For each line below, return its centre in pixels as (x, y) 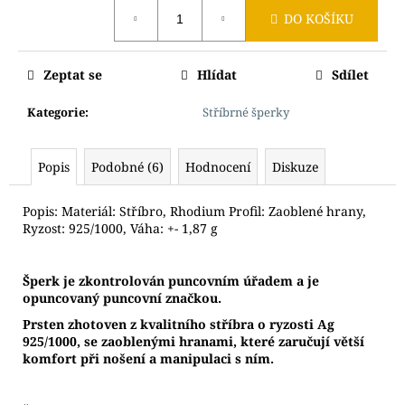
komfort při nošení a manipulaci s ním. (148, 358)
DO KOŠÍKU (319, 19)
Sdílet (350, 74)
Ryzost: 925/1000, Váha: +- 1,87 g (120, 228)
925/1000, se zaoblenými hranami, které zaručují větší (193, 341)
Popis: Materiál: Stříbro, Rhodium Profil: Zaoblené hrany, (194, 211)
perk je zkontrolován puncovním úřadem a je (174, 280)
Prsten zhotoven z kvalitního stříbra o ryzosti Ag (179, 324)
